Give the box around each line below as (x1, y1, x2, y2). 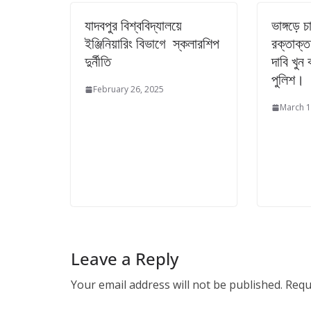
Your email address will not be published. (71, 276, 283, 292)
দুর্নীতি (85, 52, 111, 71)
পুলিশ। (271, 70, 304, 89)
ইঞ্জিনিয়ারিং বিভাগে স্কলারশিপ (85, 34, 219, 53)
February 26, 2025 (93, 83, 164, 95)
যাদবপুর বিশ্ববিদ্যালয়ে (85, 16, 182, 35)
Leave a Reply (71, 246, 178, 270)
